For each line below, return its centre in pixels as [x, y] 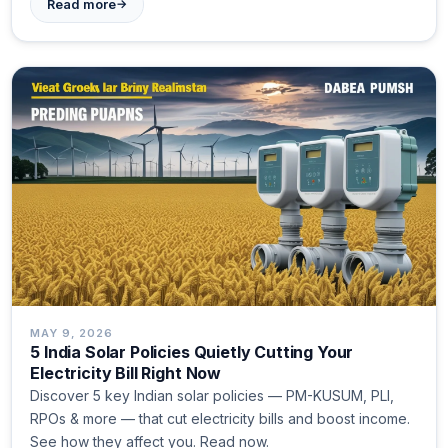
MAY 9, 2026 [71, 333]
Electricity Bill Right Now [126, 373]
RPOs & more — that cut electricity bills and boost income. [220, 419]
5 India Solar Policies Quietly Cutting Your [192, 352]
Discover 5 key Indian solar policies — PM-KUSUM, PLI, [212, 396]
